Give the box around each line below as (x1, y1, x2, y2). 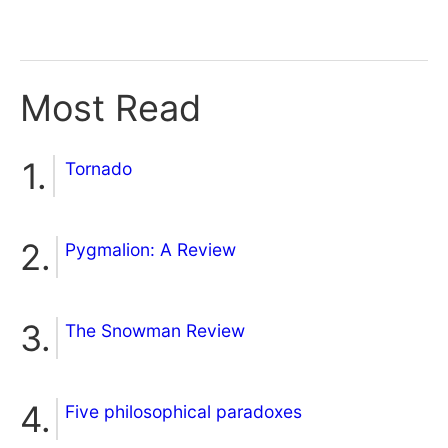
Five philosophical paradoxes (65, 401, 302, 423)
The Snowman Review (65, 320, 245, 342)
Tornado (65, 158, 132, 180)
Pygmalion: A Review (65, 239, 236, 261)
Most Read (20, 86, 201, 131)
